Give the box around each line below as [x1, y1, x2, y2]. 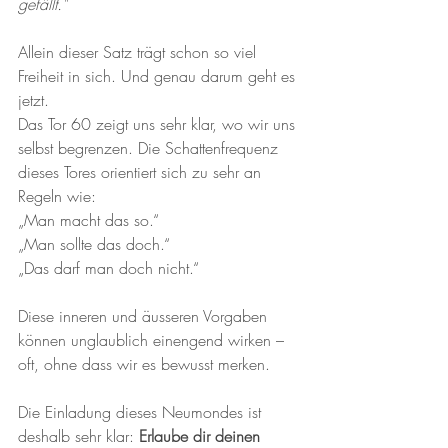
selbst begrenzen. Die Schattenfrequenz [18, 137, 283, 159]
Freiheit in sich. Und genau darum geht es [18, 65, 300, 87]
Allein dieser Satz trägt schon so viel [18, 41, 261, 63]
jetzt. [18, 89, 49, 111]
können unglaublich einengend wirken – [18, 329, 289, 351]
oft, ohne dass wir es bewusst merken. [18, 353, 270, 375]
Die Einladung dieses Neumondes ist [18, 401, 266, 423]
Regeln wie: [18, 185, 96, 207]
